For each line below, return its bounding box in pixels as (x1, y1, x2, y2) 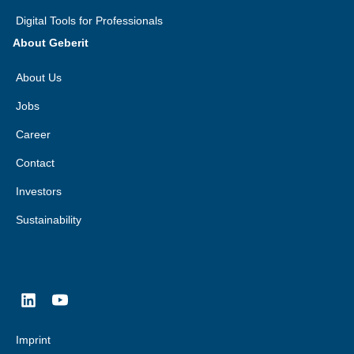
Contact (16, 156, 55, 169)
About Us (16, 71, 62, 84)
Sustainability (16, 213, 81, 226)
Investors (16, 185, 62, 198)
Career (16, 128, 51, 141)
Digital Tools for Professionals (16, 14, 163, 27)
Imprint (16, 333, 51, 346)
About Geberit (13, 36, 88, 49)
